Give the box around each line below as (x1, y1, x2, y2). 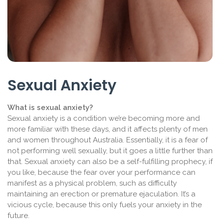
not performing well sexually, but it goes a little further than (7, 146, 213, 155)
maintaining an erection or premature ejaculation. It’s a (7, 189, 195, 198)
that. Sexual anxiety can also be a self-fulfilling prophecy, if (7, 157, 213, 166)
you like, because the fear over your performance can (7, 167, 195, 177)
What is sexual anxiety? (7, 103, 93, 112)
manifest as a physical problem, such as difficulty (7, 178, 177, 188)
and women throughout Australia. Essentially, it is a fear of (7, 135, 208, 144)
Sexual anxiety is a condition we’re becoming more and (7, 113, 200, 123)
